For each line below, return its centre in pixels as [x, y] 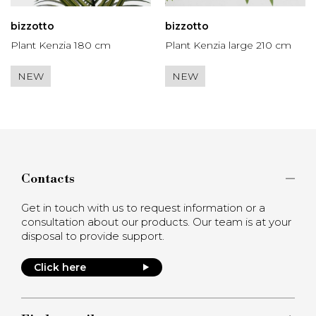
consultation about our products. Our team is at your [156, 221]
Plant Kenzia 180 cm [61, 45]
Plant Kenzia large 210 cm [228, 45]
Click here [60, 267]
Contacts [48, 178]
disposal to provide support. [93, 236]
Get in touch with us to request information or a [143, 207]
